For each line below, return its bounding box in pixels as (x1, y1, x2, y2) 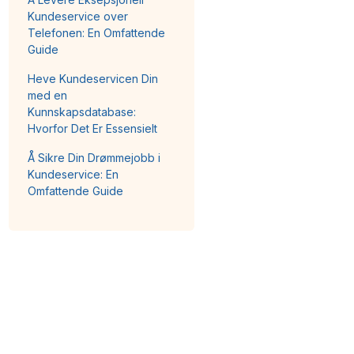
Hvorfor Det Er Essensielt (28, 122, 158, 135)
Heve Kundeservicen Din (28, 72, 159, 85)
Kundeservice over (28, 9, 129, 23)
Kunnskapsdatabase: (28, 105, 137, 119)
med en (28, 88, 68, 102)
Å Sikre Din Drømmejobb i (28, 151, 161, 164)
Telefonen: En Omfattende (28, 26, 166, 40)
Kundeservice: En (28, 168, 119, 181)
